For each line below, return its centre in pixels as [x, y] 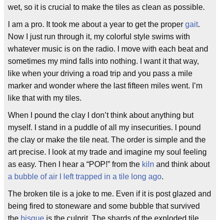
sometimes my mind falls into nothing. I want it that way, [103, 61]
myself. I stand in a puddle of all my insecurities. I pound [104, 127]
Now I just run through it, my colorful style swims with [99, 37]
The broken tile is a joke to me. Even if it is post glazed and [110, 194]
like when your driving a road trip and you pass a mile [100, 73]
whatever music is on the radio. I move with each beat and [108, 49]
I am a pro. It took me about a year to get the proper [96, 24]
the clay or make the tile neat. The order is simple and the [107, 140]
